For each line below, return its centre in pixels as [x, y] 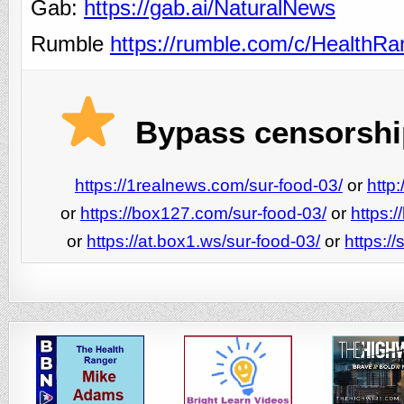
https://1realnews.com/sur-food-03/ [208, 185]
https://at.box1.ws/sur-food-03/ [204, 241]
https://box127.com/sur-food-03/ [203, 213]
